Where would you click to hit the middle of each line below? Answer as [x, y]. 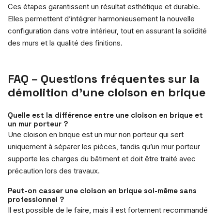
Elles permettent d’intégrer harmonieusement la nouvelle [101, 18]
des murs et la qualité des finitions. [65, 43]
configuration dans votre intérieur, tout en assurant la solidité [107, 31]
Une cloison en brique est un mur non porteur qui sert [96, 134]
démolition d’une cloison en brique [107, 92]
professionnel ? [36, 199]
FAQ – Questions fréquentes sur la [104, 78]
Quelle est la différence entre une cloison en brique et [105, 115]
